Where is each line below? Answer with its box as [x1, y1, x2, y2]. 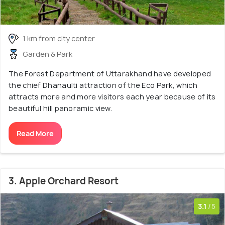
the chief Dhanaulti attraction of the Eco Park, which [9, 80, 197, 90]
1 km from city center [23, 34, 95, 44]
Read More [17, 129, 54, 139]
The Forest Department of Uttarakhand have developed [9, 69, 211, 79]
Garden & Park [23, 49, 72, 59]
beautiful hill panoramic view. [9, 103, 113, 114]
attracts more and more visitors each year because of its [9, 92, 216, 102]
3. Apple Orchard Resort [9, 175, 119, 188]
